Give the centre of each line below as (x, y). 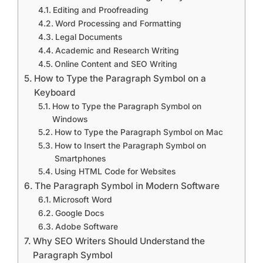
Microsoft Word (82, 199)
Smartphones (80, 158)
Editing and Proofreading (100, 10)
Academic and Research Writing (117, 50)
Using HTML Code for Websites (115, 171)
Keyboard (55, 92)
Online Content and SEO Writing (116, 64)
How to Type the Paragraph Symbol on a (120, 78)
